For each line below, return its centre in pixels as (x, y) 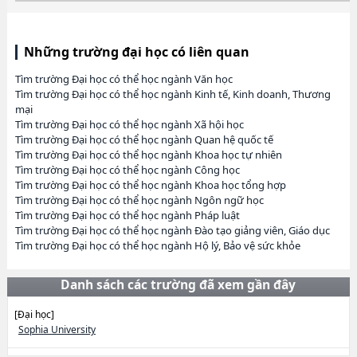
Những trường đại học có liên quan (136, 52)
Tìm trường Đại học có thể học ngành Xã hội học (129, 125)
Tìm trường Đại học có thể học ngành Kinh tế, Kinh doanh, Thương (173, 94)
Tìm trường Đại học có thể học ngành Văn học (124, 79)
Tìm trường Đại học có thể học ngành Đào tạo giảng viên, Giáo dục (172, 231)
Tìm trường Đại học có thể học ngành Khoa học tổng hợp (150, 185)
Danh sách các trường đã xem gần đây (178, 285)
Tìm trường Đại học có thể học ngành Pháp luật (127, 216)
